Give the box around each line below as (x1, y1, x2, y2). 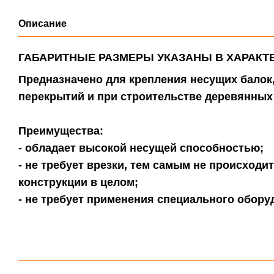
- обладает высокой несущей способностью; (18, 142, 264, 155)
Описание (18, 18, 67, 29)
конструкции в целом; (18, 176, 138, 189)
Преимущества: (18, 125, 103, 138)
